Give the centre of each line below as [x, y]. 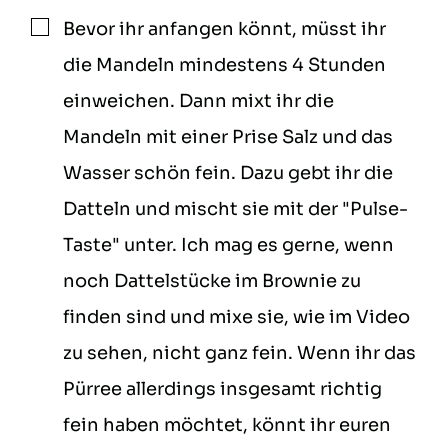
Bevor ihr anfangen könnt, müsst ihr [225, 29]
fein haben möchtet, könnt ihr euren [227, 425]
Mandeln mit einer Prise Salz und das [228, 137]
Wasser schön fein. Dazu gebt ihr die [228, 173]
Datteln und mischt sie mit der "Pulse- [236, 209]
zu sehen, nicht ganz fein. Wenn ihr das [240, 353]
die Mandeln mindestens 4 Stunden [225, 65]
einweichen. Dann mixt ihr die [199, 101]
